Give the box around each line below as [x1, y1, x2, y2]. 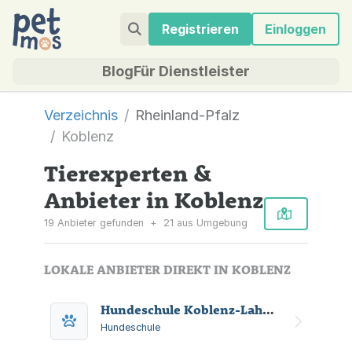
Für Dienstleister [134, 63, 250, 79]
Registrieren [161, 21, 239, 37]
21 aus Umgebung [160, 217, 247, 229]
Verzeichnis [44, 107, 118, 123]
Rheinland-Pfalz [135, 107, 240, 123]
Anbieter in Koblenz [44, 185, 264, 214]
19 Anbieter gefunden [44, 217, 147, 229]
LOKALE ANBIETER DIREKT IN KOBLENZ [44, 262, 291, 277]
